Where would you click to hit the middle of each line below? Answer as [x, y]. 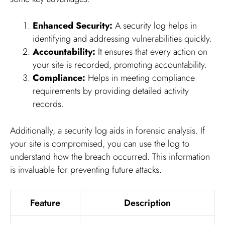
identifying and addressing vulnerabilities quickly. [122, 38]
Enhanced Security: [73, 25]
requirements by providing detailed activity [111, 91]
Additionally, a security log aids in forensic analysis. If [107, 130]
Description [147, 203]
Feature [45, 203]
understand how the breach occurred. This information [110, 156]
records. [48, 104]
